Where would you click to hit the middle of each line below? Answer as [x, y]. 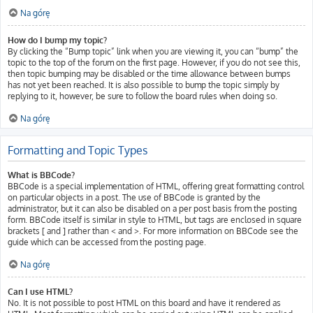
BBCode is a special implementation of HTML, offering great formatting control [156, 186]
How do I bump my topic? [57, 40]
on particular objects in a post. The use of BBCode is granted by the [134, 197]
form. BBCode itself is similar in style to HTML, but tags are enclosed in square [155, 220]
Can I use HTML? [40, 292]
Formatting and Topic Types [78, 150]
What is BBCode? [41, 175]
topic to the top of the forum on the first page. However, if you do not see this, [154, 63]
